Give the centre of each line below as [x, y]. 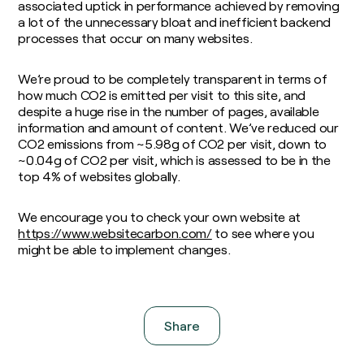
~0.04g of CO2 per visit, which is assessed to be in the [174, 160]
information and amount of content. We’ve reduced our [178, 127]
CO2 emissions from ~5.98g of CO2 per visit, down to [173, 143]
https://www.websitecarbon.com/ [115, 233]
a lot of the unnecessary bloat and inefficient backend [175, 22]
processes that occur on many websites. [135, 38]
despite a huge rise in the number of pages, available [169, 111]
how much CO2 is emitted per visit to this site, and [162, 95]
